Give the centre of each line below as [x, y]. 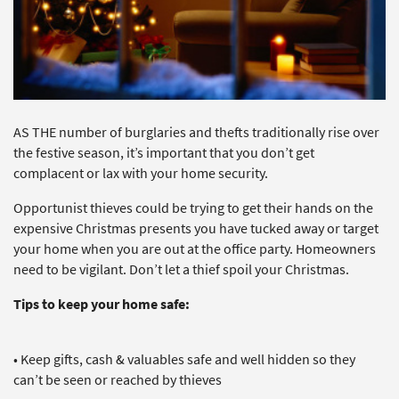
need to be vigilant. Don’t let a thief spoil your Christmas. [181, 269]
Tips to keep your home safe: [102, 304]
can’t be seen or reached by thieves [118, 380]
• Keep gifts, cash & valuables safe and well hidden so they [184, 359]
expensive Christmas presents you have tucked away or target [196, 228]
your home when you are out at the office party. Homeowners [195, 249]
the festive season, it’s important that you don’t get [164, 153]
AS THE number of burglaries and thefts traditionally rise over [196, 132]
